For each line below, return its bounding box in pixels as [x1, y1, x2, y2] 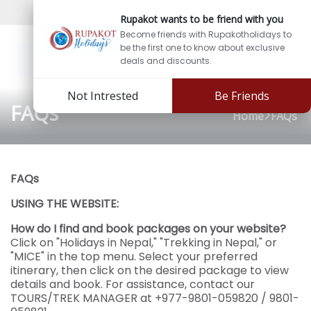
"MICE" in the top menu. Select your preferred [10, 249, 258, 264]
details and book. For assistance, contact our [10, 276, 255, 292]
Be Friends [214, 88, 269, 103]
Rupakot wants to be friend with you [120, 12, 283, 26]
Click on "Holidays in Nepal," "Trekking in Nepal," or [10, 235, 277, 251]
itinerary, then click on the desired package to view [10, 262, 289, 278]
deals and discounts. [120, 55, 212, 67]
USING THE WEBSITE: [10, 196, 119, 212]
